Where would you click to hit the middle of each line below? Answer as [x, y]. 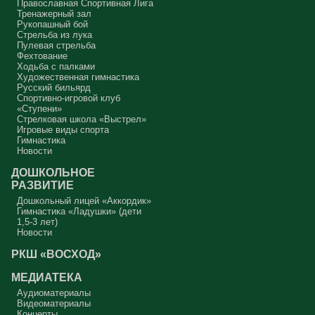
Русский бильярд [53, 88]
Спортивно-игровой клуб [68, 98]
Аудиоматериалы [53, 293]
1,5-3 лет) [37, 222]
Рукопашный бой [52, 25]
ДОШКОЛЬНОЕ [53, 173]
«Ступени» [39, 109]
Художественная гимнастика [78, 77]
